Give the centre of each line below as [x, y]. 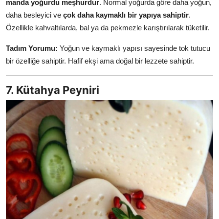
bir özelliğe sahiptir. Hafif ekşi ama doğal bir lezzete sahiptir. [100, 61]
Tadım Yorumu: [32, 48]
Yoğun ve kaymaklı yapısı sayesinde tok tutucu [134, 48]
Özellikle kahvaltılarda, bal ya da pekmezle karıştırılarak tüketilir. [108, 27]
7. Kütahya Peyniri [53, 90]
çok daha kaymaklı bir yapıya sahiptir [126, 15]
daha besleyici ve [34, 15]
